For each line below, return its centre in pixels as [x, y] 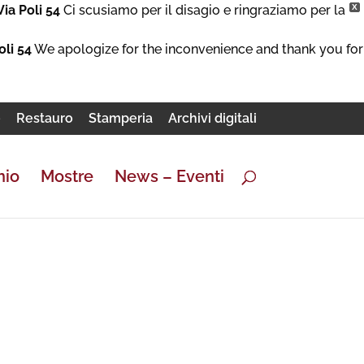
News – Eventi [169, 176]
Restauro [45, 118]
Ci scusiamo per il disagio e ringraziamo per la [202, 10]
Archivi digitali [212, 118]
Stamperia [121, 118]
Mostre [67, 176]
